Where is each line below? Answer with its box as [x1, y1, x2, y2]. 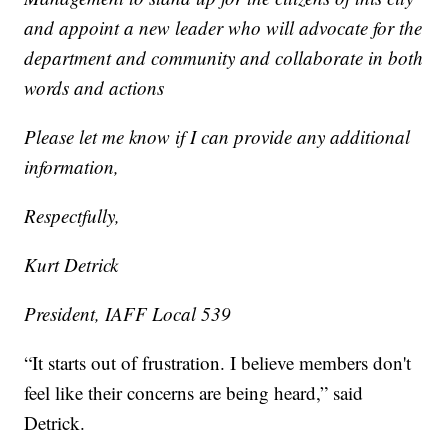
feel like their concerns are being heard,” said [24, 379, 364, 405]
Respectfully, [24, 202, 121, 228]
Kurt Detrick [24, 251, 119, 277]
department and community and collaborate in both [24, 44, 424, 70]
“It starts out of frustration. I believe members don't [24, 349, 412, 375]
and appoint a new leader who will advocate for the [24, 14, 423, 40]
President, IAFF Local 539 [24, 300, 232, 326]
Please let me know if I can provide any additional [24, 123, 411, 149]
